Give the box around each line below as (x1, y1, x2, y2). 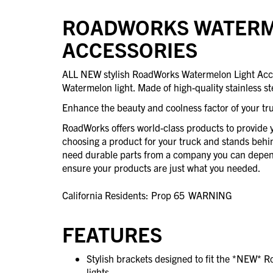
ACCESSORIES (62, 35, 197, 62)
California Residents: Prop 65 (62, 188, 185, 201)
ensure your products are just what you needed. (62, 161, 261, 174)
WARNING (188, 188, 232, 201)
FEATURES (62, 220, 162, 247)
